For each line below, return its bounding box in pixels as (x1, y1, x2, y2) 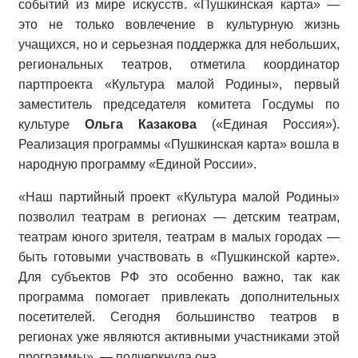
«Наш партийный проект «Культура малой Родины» (18, 190, 340, 205)
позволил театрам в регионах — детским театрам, (18, 210, 340, 225)
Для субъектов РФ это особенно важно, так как (18, 270, 340, 284)
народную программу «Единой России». (18, 157, 257, 172)
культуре (18, 117, 85, 132)
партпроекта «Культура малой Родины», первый (18, 78, 340, 92)
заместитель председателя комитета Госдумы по (18, 97, 340, 112)
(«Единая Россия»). (212, 117, 340, 132)
